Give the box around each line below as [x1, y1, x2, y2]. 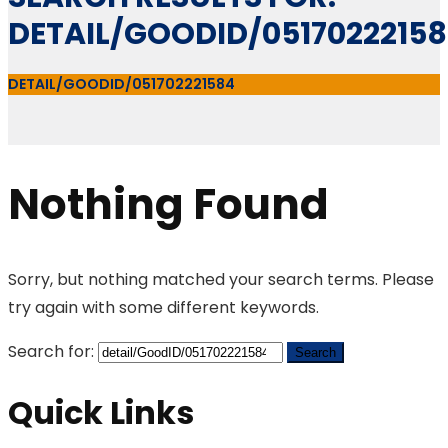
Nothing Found [8, 175, 329, 235]
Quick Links [8, 389, 194, 435]
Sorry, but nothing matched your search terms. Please [8, 268, 434, 292]
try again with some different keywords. [8, 296, 319, 320]
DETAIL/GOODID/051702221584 [8, 73, 235, 94]
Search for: [8, 340, 94, 364]
